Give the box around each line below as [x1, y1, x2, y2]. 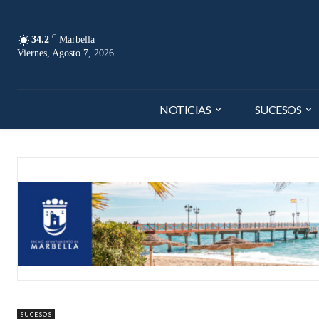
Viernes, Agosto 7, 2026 [17, 47, 114, 58]
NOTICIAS [159, 102, 211, 116]
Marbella [59, 33, 95, 45]
